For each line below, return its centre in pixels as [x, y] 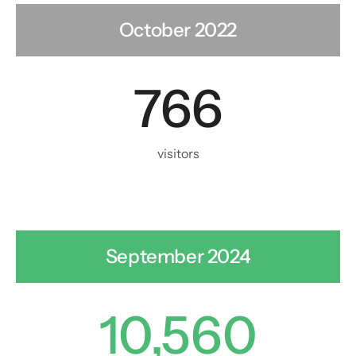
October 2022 [178, 29]
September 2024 [178, 256]
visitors [178, 153]
